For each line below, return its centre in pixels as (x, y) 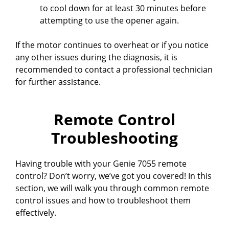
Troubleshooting (114, 138)
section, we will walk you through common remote (112, 188)
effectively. (36, 212)
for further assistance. (58, 82)
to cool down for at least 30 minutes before (123, 8)
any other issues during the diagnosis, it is (96, 57)
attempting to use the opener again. (109, 20)
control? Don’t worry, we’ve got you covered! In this (113, 176)
